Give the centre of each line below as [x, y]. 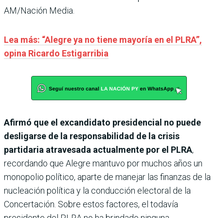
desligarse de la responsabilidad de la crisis [92, 136]
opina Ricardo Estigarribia [56, 53]
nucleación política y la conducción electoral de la [97, 190]
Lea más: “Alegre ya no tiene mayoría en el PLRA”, [103, 39]
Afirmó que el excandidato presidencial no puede [102, 122]
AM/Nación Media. [39, 10]
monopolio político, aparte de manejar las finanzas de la [107, 177]
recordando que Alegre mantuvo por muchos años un [103, 163]
